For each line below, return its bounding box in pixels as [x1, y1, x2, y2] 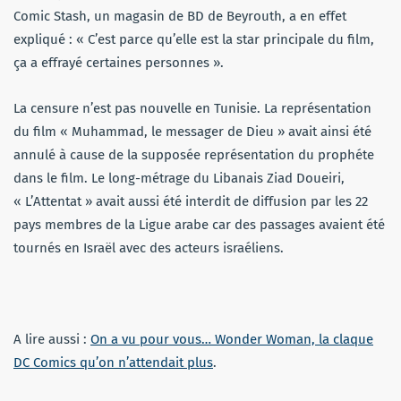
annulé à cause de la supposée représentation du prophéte [13, 146, 374, 163]
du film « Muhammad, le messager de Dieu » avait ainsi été [13, 123, 371, 140]
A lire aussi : [13, 330, 90, 347]
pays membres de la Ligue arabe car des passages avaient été [13, 216, 385, 233]
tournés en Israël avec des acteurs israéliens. [13, 239, 284, 256]
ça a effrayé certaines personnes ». [13, 54, 224, 71]
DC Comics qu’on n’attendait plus [13, 354, 213, 371]
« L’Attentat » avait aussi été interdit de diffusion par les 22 [13, 192, 368, 209]
